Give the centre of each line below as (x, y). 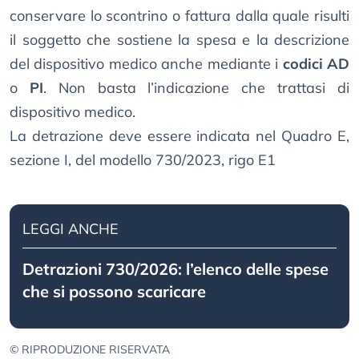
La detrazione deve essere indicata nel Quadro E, (179, 136)
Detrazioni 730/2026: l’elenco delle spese (175, 269)
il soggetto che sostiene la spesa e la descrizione (179, 40)
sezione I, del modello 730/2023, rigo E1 (143, 160)
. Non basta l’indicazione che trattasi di (196, 88)
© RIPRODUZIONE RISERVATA (90, 350)
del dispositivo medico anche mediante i (146, 64)
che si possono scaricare (114, 292)
